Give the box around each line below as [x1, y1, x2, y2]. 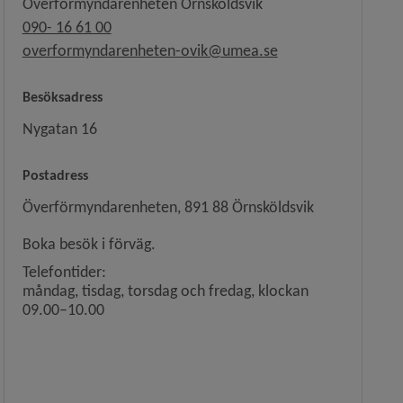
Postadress [22, 166, 88, 184]
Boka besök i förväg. [22, 234, 156, 255]
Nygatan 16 [22, 119, 97, 139]
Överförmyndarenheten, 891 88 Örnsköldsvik [22, 197, 314, 218]
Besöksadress [22, 88, 103, 106]
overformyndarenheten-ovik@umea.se [22, 40, 278, 61]
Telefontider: [22, 262, 106, 282]
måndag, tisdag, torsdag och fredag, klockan [22, 281, 309, 301]
